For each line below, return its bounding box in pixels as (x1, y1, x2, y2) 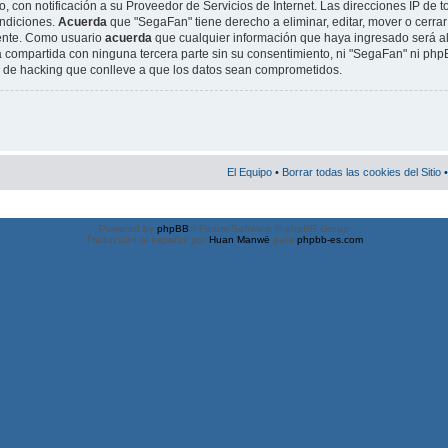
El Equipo (227, 165, 272, 178)
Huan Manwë (208, 233, 270, 245)
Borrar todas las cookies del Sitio (282, 165, 441, 178)
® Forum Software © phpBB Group (189, 222, 349, 234)
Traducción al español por (85, 233, 209, 245)
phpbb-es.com (296, 233, 363, 245)
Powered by (99, 222, 157, 234)
